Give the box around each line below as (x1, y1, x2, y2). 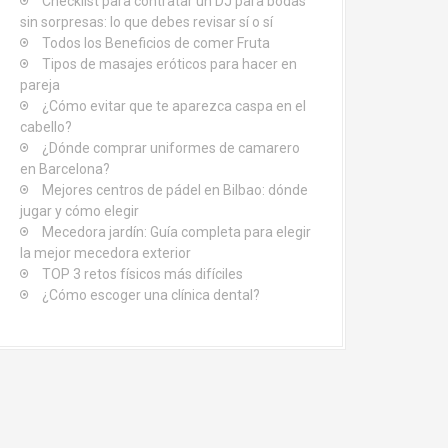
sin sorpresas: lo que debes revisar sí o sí (20, 14, 273, 30)
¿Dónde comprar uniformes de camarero (42, 140, 300, 156)
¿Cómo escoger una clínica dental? (42, 287, 260, 303)
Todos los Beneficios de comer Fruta (42, 35, 270, 51)
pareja (20, 77, 60, 93)
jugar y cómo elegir (20, 203, 139, 219)
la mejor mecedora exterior (20, 245, 191, 261)
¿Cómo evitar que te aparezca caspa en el (42, 98, 306, 114)
